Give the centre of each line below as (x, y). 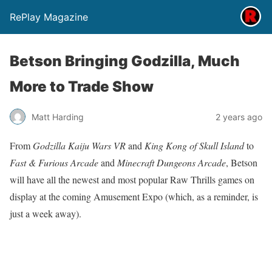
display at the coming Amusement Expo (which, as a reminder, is (134, 196)
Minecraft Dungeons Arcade (172, 162)
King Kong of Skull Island (194, 145)
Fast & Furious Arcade (54, 162)
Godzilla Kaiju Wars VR (79, 145)
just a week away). (46, 213)
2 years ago (239, 117)
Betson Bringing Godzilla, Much (125, 61)
